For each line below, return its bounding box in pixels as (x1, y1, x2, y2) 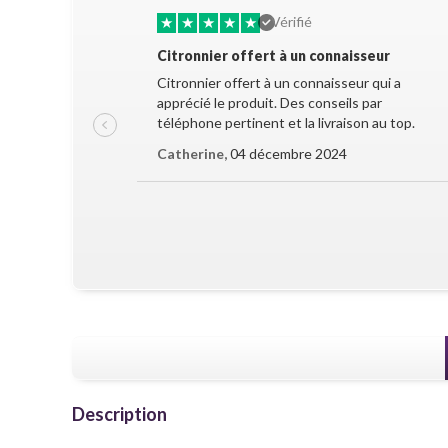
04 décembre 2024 (227, 145, 347, 162)
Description (72, 403, 167, 426)
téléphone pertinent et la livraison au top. (157, 114, 415, 131)
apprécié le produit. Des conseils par (157, 94, 382, 111)
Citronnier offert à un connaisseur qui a (157, 74, 401, 91)
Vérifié (271, 13, 312, 30)
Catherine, (157, 145, 227, 162)
